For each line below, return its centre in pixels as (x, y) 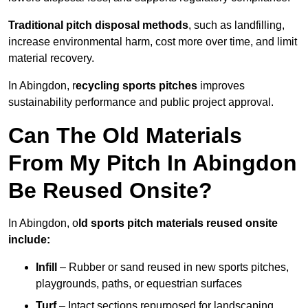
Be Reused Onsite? (110, 191)
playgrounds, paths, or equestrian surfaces (139, 284)
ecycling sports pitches (136, 86)
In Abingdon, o (43, 223)
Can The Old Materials (125, 136)
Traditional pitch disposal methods (98, 25)
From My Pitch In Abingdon (153, 163)
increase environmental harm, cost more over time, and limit (153, 42)
